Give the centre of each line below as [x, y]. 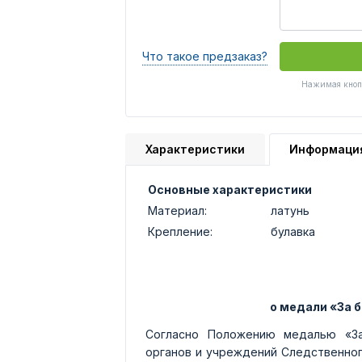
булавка [293, 232]
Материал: [177, 210]
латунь [290, 210]
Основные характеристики [230, 189]
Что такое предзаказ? [205, 56]
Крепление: [180, 232]
